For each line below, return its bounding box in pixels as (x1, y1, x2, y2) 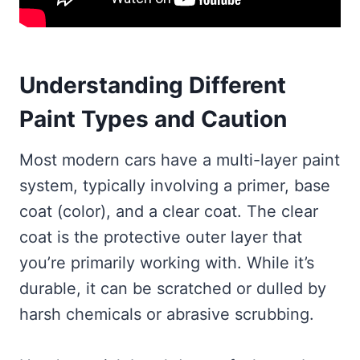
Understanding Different (19, 72, 286, 100)
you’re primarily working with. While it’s (19, 253, 314, 273)
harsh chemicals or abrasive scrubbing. (19, 305, 314, 325)
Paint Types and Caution (19, 105, 287, 133)
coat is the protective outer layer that (19, 227, 302, 247)
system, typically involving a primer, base (19, 176, 330, 196)
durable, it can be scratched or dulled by (19, 279, 326, 299)
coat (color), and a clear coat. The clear (19, 202, 318, 222)
